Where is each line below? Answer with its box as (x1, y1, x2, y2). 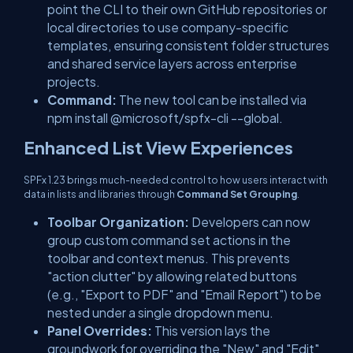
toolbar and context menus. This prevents (47, 251, 290, 266)
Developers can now (189, 214, 310, 229)
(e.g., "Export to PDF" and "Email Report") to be (47, 287, 321, 302)
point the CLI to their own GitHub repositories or (47, 2, 327, 17)
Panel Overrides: (47, 323, 152, 338)
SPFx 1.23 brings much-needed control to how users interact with (24, 173, 328, 186)
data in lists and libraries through (24, 188, 176, 200)
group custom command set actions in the (47, 232, 291, 247)
